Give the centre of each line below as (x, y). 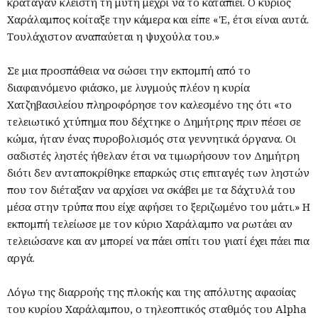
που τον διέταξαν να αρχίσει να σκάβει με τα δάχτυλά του (151, 189)
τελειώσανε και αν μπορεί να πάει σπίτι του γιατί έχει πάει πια (158, 240)
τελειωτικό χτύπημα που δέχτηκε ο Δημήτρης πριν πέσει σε (154, 121)
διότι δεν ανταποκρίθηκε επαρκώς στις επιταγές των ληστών (158, 172)
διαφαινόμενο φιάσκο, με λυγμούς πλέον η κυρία (128, 87)
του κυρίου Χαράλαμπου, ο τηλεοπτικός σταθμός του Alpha (157, 308)
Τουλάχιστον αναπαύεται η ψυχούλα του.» (113, 36)
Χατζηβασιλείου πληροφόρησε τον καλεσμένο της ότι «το (149, 104)
